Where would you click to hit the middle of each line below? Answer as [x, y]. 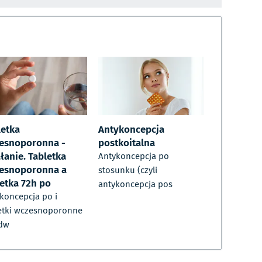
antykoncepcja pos [135, 185]
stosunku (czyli [128, 170]
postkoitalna [127, 142]
